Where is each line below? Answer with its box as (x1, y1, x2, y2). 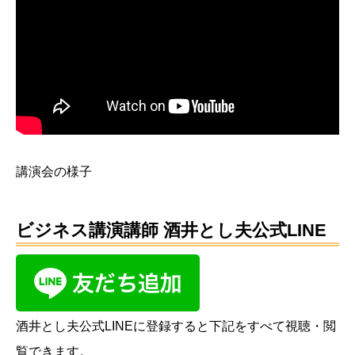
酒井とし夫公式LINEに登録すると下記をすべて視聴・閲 (16, 319, 336, 334)
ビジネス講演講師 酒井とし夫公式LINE (16, 220, 326, 241)
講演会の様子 (16, 165, 92, 179)
